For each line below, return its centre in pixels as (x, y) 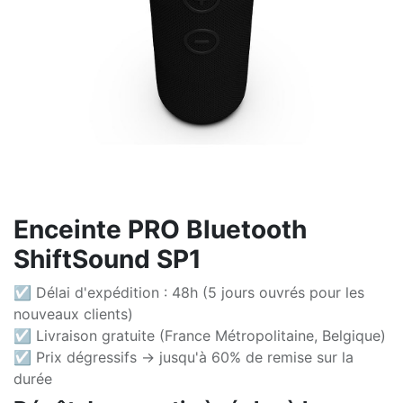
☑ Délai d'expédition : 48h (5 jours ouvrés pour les (189, 292)
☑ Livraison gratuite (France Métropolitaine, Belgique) (200, 336)
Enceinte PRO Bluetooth (160, 229)
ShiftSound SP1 (107, 259)
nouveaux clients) (73, 314)
